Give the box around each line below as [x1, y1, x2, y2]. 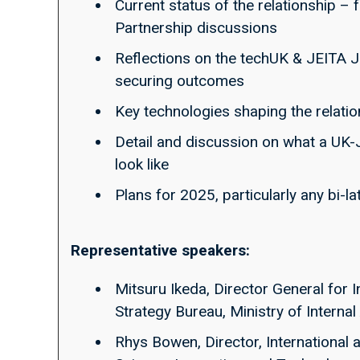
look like [115, 155, 169, 174]
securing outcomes [115, 72, 244, 90]
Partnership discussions [115, 18, 277, 37]
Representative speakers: [71, 241, 250, 260]
